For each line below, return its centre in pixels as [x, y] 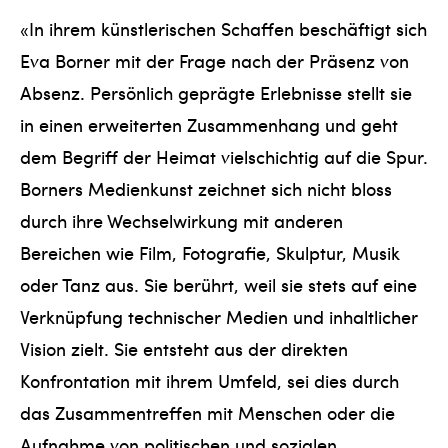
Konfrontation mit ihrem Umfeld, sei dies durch [209, 380]
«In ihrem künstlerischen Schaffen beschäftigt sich [223, 28]
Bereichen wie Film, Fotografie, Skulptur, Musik [210, 252]
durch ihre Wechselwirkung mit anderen [181, 220]
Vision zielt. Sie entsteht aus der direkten [184, 348]
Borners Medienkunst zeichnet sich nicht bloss [206, 188]
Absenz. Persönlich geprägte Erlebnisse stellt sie [216, 92]
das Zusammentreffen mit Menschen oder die [207, 412]
